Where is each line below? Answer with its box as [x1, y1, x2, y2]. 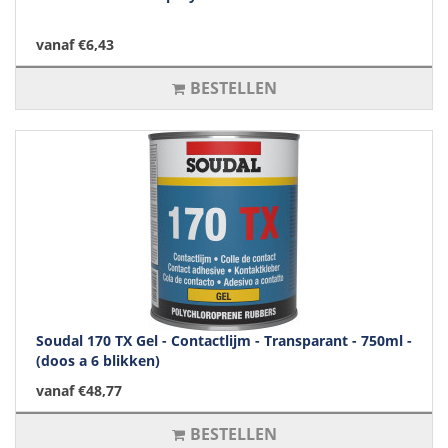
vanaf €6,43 [36, 35, 114, 55]
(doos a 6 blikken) [36, 351, 160, 371]
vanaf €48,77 [36, 381, 122, 401]
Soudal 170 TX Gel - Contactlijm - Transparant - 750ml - [36, 331, 412, 351]
